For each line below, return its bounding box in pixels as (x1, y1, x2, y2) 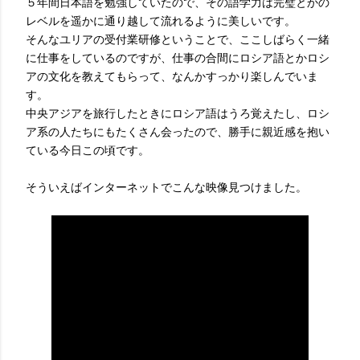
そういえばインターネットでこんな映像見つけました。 (26, 180, 307, 194)
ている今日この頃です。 (26, 143, 149, 157)
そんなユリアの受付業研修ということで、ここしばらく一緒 (26, 32, 329, 47)
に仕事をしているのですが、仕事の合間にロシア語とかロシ (26, 51, 329, 65)
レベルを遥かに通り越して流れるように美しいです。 (26, 14, 296, 28)
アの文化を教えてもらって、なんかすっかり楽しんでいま (26, 69, 318, 84)
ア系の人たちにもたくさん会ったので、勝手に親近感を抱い (26, 125, 329, 139)
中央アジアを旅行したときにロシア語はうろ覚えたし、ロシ (26, 106, 329, 121)
